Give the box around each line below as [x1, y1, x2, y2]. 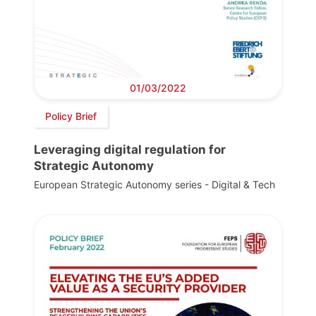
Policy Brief [45, 110, 97, 123]
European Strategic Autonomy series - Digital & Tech [34, 178, 275, 190]
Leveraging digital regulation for [34, 142, 226, 157]
